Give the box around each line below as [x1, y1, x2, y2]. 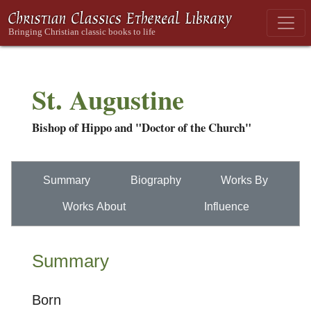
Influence [203, 201, 249, 212]
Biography [130, 174, 181, 186]
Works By [221, 174, 269, 186]
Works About [62, 201, 126, 212]
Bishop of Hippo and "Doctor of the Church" [32, 119, 251, 136]
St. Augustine [32, 80, 184, 119]
